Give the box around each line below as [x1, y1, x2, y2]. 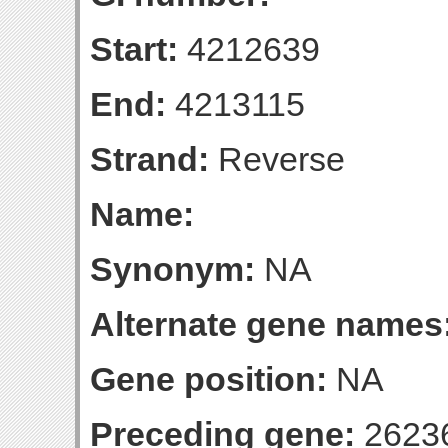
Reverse [209, 140, 345, 178]
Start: [90, 30, 178, 68]
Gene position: [90, 360, 327, 398]
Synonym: [90, 250, 255, 288]
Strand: [90, 140, 209, 178]
